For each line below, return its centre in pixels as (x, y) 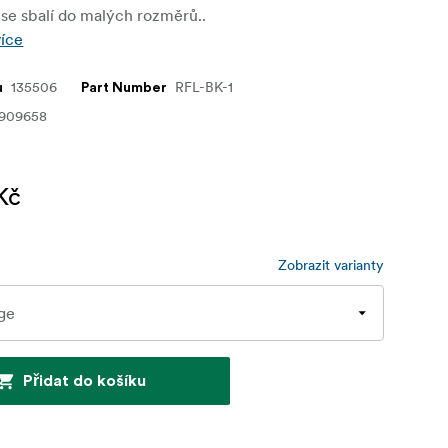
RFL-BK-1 (204, 87)
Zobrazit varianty (331, 265)
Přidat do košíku (84, 381)
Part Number (124, 88)
